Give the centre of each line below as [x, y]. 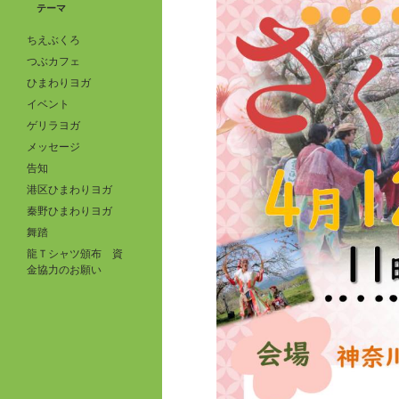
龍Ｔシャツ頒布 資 [75, 253]
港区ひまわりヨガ [69, 189]
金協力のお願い [64, 269]
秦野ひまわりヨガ [69, 211]
